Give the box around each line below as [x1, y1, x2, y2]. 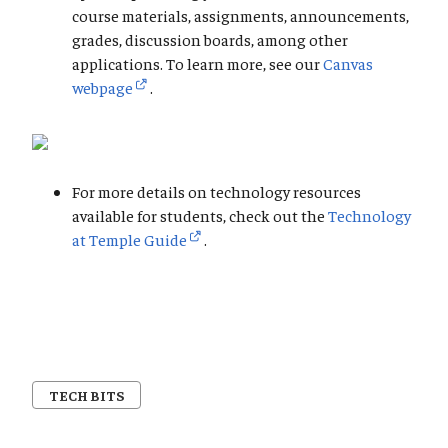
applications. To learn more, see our [72, 53, 323, 74]
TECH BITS [49, 386, 124, 405]
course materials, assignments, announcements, [72, 5, 409, 26]
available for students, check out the [72, 205, 328, 226]
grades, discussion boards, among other [72, 29, 348, 50]
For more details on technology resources [72, 181, 361, 202]
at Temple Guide [72, 229, 187, 250]
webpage [72, 77, 133, 98]
